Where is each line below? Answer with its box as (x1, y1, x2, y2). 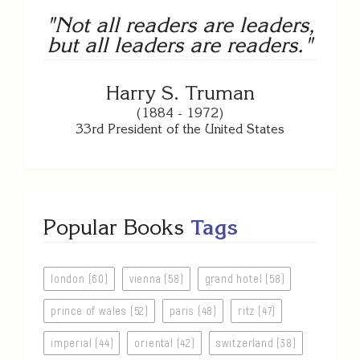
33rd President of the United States (76, 121, 284, 137)
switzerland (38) (215, 336, 297, 350)
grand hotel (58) (204, 272, 285, 286)
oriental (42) (134, 336, 195, 350)
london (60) (51, 272, 108, 286)
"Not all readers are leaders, (45, 11, 315, 39)
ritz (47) (238, 304, 276, 318)
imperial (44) (51, 336, 114, 350)
